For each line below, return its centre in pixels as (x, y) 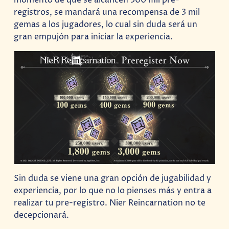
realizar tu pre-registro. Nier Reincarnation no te (110, 203)
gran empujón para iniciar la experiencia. (94, 37)
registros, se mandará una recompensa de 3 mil (107, 12)
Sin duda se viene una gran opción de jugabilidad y (113, 179)
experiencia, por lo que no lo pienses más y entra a (113, 191)
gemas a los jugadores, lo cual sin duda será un (106, 24)
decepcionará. (42, 215)
